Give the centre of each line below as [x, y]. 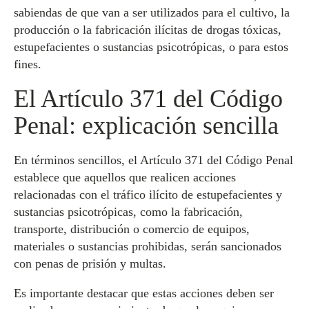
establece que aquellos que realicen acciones [125, 177]
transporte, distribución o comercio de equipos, [132, 229]
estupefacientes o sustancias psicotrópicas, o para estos [151, 47]
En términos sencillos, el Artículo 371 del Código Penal [153, 160]
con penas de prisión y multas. [90, 263]
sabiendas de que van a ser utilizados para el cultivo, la [152, 12]
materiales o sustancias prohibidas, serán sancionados [148, 246]
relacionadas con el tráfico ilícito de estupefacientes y [148, 195]
